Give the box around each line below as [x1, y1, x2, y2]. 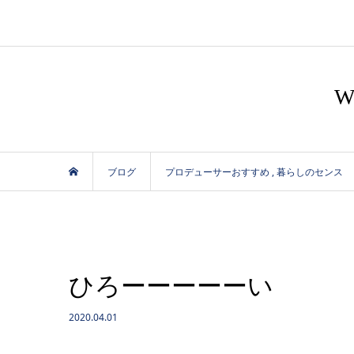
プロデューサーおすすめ [165, 165, 269, 179]
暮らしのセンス [277, 165, 343, 179]
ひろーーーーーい [69, 272, 273, 300]
